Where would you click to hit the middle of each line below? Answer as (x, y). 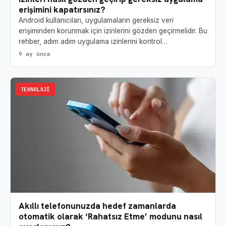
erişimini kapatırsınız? (62, 10)
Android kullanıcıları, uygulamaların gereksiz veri (96, 20)
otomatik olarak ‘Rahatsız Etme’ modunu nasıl (110, 217)
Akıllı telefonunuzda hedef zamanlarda (97, 206)
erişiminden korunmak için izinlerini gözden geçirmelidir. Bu (113, 31)
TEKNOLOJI (35, 90)
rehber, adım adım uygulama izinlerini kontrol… (93, 42)
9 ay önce (35, 54)
